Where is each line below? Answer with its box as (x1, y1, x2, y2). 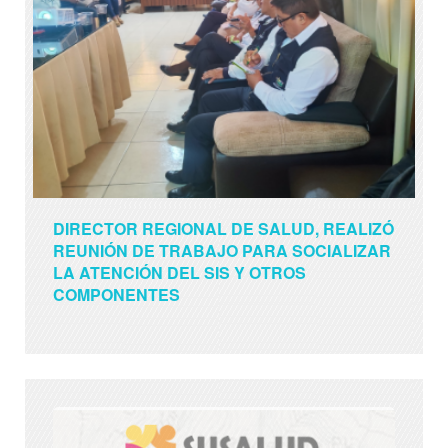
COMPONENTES (53, 283, 180, 307)
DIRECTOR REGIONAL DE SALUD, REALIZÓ (53, 217, 394, 241)
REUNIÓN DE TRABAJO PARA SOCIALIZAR (53, 239, 391, 263)
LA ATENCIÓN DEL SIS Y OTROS (53, 261, 306, 285)
